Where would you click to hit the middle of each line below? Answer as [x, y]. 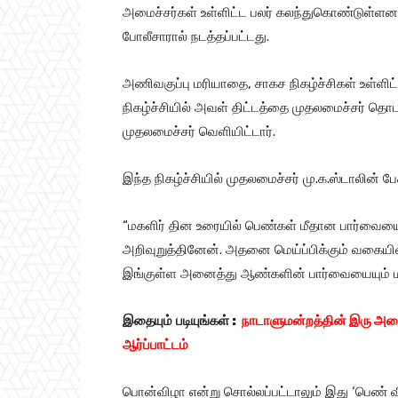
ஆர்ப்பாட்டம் [155, 344]
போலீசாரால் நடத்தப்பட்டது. [196, 36]
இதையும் [147, 320]
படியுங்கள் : [207, 320]
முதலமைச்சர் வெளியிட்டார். [199, 131]
